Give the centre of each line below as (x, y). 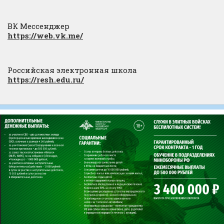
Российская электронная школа (72, 70)
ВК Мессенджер (38, 26)
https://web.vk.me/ (45, 35)
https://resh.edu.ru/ (46, 79)
